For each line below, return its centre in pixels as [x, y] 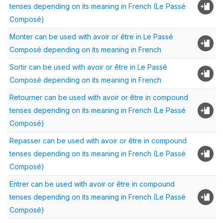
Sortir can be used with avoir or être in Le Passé [88, 67]
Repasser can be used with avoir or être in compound [98, 141]
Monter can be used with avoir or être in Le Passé [91, 37]
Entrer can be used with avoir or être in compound [92, 184]
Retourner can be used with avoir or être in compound [99, 98]
